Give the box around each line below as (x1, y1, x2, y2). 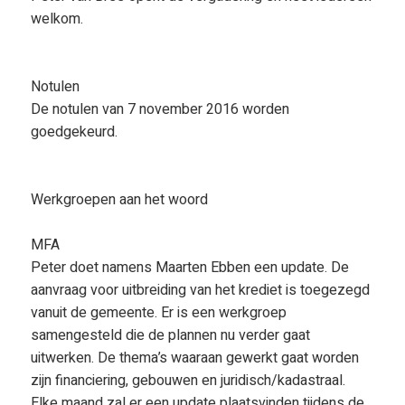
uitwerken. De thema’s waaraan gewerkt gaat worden (30, 347, 359, 369)
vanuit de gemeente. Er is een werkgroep (30, 302, 287, 324)
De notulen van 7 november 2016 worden (30, 99, 289, 120)
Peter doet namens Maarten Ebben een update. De (30, 257, 349, 278)
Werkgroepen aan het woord (30, 189, 208, 211)
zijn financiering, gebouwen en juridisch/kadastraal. (30, 370, 345, 391)
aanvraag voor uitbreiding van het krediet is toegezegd (30, 279, 370, 301)
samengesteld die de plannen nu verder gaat (30, 325, 310, 346)
